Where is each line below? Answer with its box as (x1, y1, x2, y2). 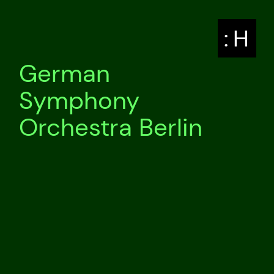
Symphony (19, 84, 140, 117)
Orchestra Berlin (19, 111, 203, 144)
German (19, 57, 111, 90)
